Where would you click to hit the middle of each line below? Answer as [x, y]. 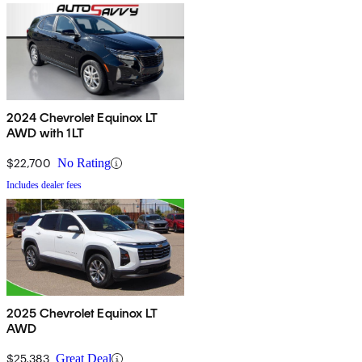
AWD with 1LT [45, 133]
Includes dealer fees [44, 185]
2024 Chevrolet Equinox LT [82, 118]
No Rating [84, 163]
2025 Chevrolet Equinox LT [82, 314]
